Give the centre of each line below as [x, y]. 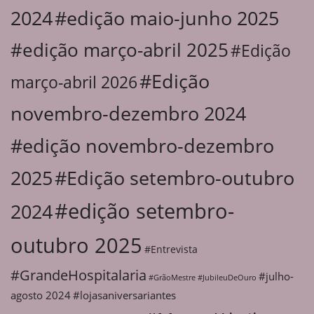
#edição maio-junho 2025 [167, 18]
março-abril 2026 [74, 82]
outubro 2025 [76, 245]
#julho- [276, 276]
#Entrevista [171, 249]
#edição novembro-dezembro [142, 145]
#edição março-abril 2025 [120, 49]
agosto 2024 [41, 295]
